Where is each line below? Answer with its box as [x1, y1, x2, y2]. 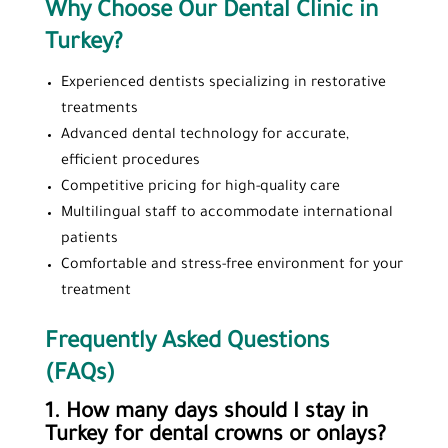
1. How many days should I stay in [44, 401, 368, 425]
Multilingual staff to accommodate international [60, 205, 393, 222]
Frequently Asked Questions [44, 330, 329, 356]
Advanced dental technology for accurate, [60, 127, 349, 144]
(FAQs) [44, 362, 115, 388]
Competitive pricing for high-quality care [60, 179, 340, 196]
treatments [60, 101, 138, 118]
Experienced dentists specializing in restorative [60, 75, 386, 92]
